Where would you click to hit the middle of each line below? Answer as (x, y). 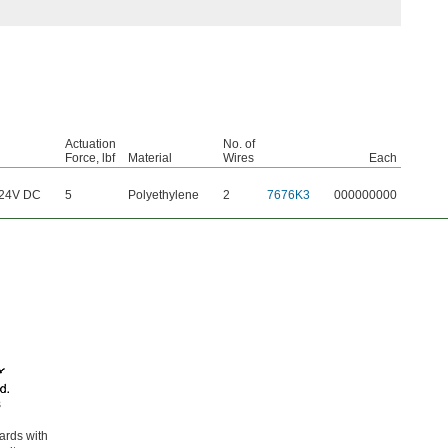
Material (150, 158)
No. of (239, 144)
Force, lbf (90, 158)
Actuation (90, 144)
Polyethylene (163, 195)
